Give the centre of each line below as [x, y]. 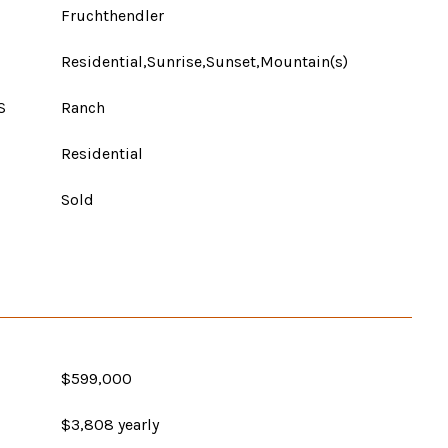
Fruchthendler [112, 15]
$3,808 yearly [110, 424]
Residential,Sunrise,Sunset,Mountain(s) [204, 61]
